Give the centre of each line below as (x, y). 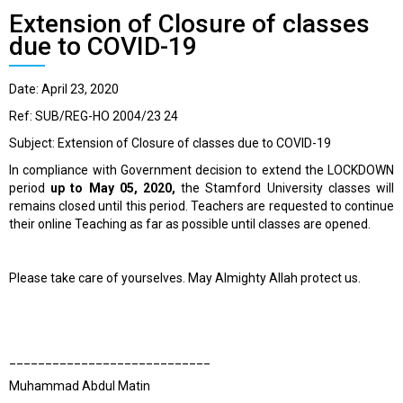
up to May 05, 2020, (116, 188)
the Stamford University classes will (288, 188)
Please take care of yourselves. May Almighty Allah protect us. (185, 278)
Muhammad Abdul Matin (80, 386)
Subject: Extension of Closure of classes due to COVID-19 (170, 143)
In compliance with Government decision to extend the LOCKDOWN (201, 170)
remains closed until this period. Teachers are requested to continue (201, 206)
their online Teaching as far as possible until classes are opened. (190, 224)
